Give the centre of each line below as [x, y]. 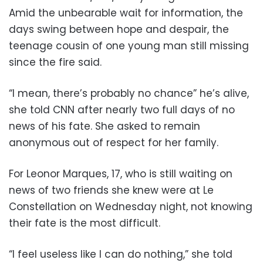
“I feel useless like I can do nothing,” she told [121, 254]
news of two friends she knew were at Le [111, 190]
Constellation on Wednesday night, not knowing [131, 207]
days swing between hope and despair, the [119, 30]
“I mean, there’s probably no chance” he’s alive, [129, 94]
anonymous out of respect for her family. [114, 143]
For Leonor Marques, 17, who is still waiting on [121, 174]
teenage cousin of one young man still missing [129, 46]
